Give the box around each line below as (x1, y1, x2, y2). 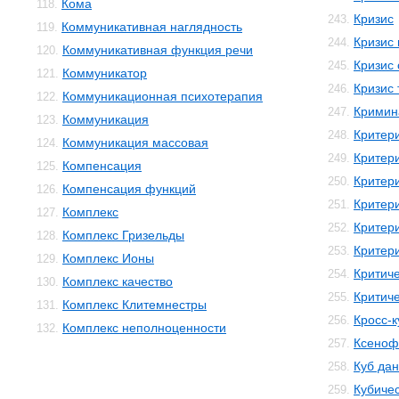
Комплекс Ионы (62, 251, 154, 265)
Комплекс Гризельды (62, 228, 184, 242)
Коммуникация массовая (62, 135, 208, 150)
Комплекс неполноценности (62, 321, 226, 335)
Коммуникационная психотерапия (62, 89, 263, 103)
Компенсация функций (62, 182, 196, 196)
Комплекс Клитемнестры (62, 297, 207, 312)
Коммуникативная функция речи (62, 43, 253, 57)
